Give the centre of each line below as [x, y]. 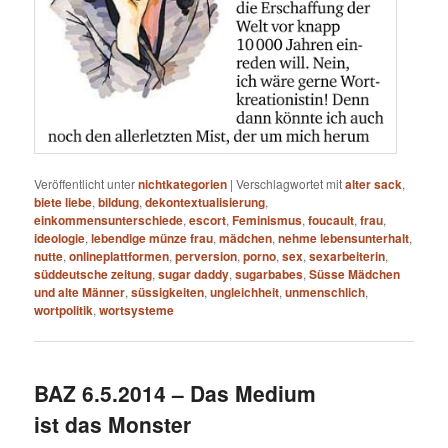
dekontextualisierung [205, 202]
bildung [119, 202]
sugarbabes [269, 274]
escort [208, 220]
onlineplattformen [119, 256]
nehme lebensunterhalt [344, 238]
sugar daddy [194, 274]
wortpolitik [64, 310]
